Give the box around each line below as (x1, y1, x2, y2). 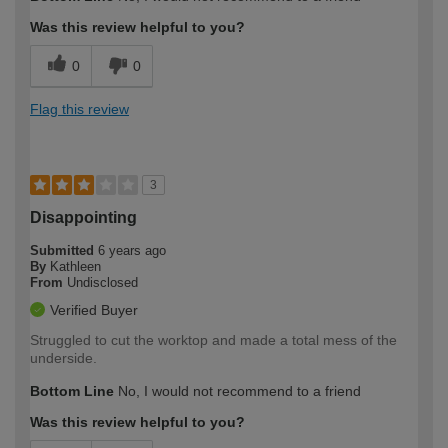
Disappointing (30, 208, 137, 226)
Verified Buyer (50, 301, 138, 318)
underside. (30, 349, 97, 366)
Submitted (30, 242, 98, 258)
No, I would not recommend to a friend (114, 382, 361, 399)
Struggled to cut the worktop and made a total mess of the (30, 331, 397, 348)
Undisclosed (67, 274, 138, 290)
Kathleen (50, 258, 101, 274)
